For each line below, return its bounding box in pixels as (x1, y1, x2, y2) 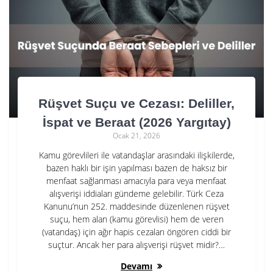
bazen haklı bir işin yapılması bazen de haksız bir (46, 161, 227, 174)
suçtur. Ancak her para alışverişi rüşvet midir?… (48, 238, 225, 250)
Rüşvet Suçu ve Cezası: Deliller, (38, 96, 235, 110)
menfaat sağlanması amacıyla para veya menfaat (46, 174, 227, 186)
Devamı (121, 260, 152, 272)
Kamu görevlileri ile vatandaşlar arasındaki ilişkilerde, (38, 149, 235, 161)
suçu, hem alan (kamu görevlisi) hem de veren (49, 213, 224, 225)
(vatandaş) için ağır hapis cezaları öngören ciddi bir (42, 225, 231, 238)
